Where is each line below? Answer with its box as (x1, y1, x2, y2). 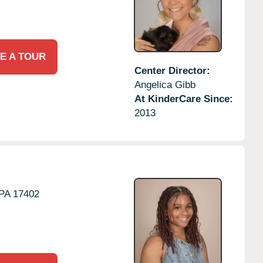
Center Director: (134, 65, 210, 76)
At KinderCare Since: (134, 93, 233, 104)
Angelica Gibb (134, 79, 195, 90)
